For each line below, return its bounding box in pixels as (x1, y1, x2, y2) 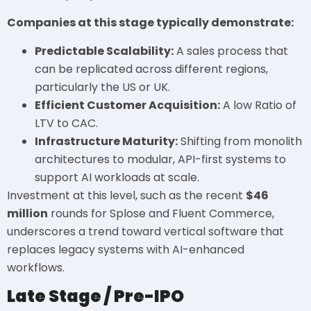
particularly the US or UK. (35, 78, 170, 95)
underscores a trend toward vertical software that (7, 223, 284, 239)
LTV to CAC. (35, 115, 98, 131)
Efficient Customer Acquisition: (35, 96, 220, 113)
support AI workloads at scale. (35, 169, 199, 185)
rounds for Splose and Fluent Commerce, (48, 205, 274, 221)
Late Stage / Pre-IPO (7, 285, 184, 308)
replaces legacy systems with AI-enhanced (7, 241, 244, 258)
